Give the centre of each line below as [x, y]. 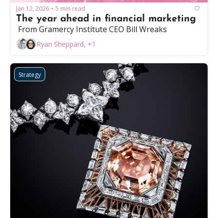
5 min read [70, 8]
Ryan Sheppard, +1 [66, 44]
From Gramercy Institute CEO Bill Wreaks [91, 29]
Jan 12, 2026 [33, 8]
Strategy [30, 75]
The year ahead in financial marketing [106, 19]
